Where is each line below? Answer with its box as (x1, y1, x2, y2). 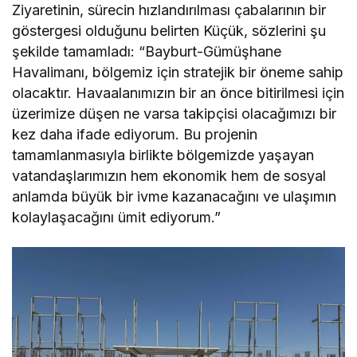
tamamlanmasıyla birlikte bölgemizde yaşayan (12, 147, 315, 163)
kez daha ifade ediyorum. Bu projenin (12, 126, 258, 143)
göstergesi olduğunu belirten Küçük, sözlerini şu (12, 22, 327, 39)
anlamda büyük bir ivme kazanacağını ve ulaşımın (12, 188, 337, 205)
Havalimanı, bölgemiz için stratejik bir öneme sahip (12, 64, 344, 80)
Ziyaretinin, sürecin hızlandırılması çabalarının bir (12, 2, 327, 18)
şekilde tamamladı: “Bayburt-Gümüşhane (12, 43, 282, 60)
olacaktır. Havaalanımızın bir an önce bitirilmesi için (12, 84, 345, 101)
